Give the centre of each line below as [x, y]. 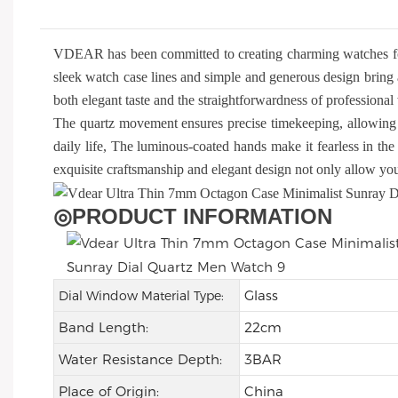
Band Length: [103, 328]
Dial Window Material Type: [141, 296]
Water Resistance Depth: [140, 360]
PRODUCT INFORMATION [202, 217]
